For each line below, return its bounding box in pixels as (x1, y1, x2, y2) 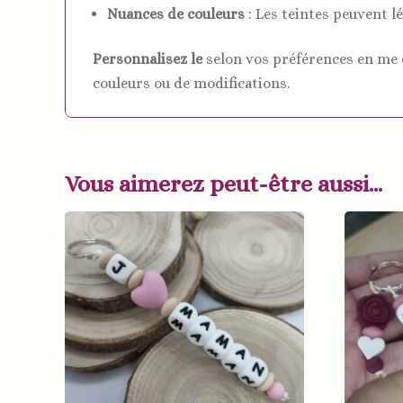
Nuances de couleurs (107, 4, 245, 22)
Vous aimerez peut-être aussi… (65, 170, 382, 198)
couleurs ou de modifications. (93, 74, 290, 92)
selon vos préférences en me (202, 49, 401, 67)
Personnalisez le (93, 49, 202, 67)
